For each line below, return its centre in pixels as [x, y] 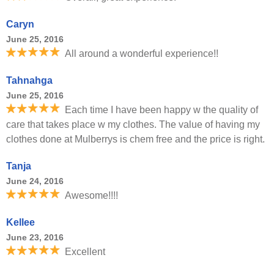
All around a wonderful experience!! [142, 54]
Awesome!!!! [91, 195]
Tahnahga [29, 80]
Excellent [85, 252]
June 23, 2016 [35, 237]
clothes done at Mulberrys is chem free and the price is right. [135, 139]
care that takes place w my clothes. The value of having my [133, 124]
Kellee [20, 222]
